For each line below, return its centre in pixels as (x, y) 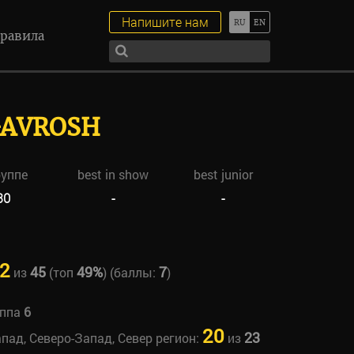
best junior (223, 174)
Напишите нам (165, 22)
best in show (113, 174)
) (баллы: (130, 272)
